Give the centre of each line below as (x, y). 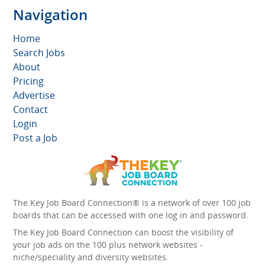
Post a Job (35, 138)
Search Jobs (39, 52)
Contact (30, 109)
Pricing (28, 81)
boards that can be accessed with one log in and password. (131, 215)
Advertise (34, 95)
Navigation (50, 14)
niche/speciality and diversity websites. (91, 257)
